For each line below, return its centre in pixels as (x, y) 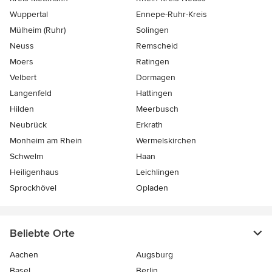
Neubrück (28, 125)
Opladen (152, 188)
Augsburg (155, 255)
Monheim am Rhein (46, 141)
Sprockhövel (33, 188)
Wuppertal (29, 15)
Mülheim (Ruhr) (38, 30)
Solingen (152, 30)
